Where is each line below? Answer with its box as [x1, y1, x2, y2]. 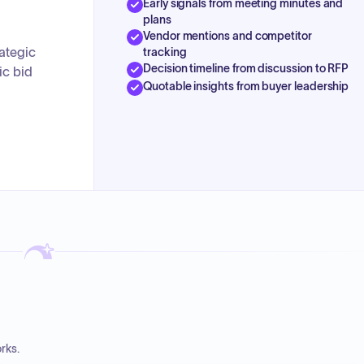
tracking [143, 45, 187, 58]
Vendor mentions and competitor [143, 28, 312, 42]
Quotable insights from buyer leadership [143, 79, 349, 93]
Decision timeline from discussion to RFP [143, 61, 349, 75]
